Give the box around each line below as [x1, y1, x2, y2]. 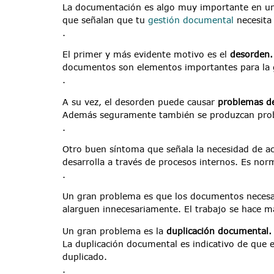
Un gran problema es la [62, 225, 166, 236]
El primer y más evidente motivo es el [62, 49, 230, 60]
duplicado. [62, 251, 107, 262]
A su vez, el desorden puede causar [62, 96, 218, 107]
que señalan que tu [62, 14, 148, 25]
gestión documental [148, 14, 234, 25]
